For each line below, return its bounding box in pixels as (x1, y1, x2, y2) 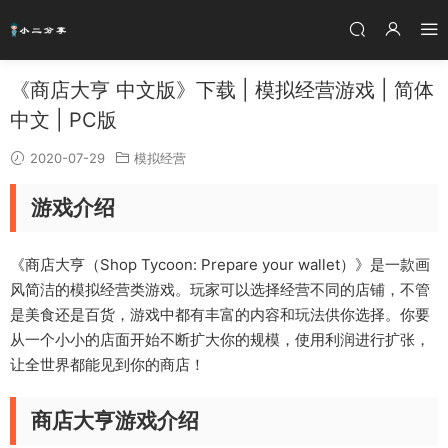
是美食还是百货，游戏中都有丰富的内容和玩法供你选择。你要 (10, 305, 430, 324)
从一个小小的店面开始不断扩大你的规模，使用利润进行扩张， (10, 330, 430, 349)
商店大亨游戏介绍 (31, 408, 199, 433)
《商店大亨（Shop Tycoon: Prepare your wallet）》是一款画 (10, 255, 430, 274)
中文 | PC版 (10, 108, 117, 132)
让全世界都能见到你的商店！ (10, 355, 205, 374)
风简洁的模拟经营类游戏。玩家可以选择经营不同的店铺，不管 (10, 280, 430, 299)
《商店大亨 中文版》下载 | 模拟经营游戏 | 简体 (10, 78, 434, 102)
